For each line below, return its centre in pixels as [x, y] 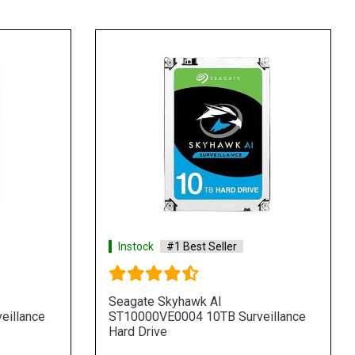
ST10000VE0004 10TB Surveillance [207, 316]
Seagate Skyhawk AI [165, 301]
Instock [136, 246]
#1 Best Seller [201, 246]
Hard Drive [137, 331]
